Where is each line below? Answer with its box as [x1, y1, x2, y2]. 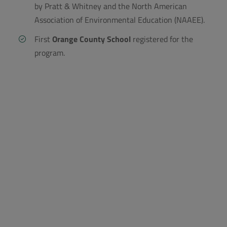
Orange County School [52, 32, 131, 45]
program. [34, 46, 65, 59]
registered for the [131, 32, 194, 45]
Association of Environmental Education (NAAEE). [34, 13, 205, 26]
